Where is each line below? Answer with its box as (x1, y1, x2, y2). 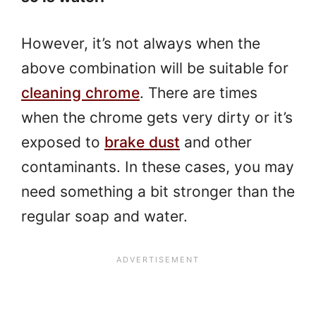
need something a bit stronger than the (21, 183, 295, 201)
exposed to (21, 133, 104, 152)
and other (180, 133, 252, 152)
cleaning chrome (21, 84, 140, 102)
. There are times (140, 84, 257, 102)
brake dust (104, 133, 180, 152)
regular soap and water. (21, 207, 188, 226)
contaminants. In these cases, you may (21, 158, 294, 176)
